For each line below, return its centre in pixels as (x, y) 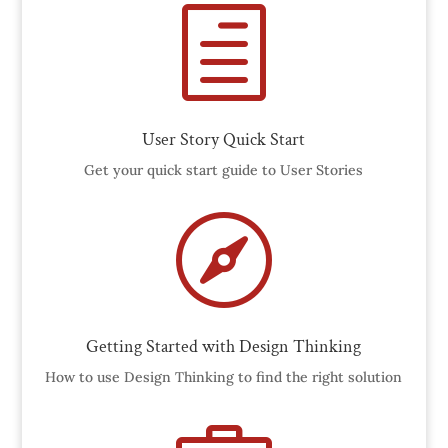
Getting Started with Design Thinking (224, 347)
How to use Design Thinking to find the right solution (224, 377)
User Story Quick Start (224, 140)
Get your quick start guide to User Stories (224, 170)
